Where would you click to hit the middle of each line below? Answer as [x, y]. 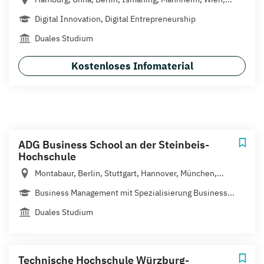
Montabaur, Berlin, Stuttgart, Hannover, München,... [129, 173]
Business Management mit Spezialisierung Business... [135, 192]
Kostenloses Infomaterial [132, 66]
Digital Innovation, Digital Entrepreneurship [115, 19]
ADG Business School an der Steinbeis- [114, 144]
